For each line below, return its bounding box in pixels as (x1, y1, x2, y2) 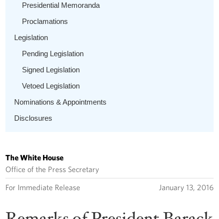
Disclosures (14, 113, 53, 122)
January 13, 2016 (158, 182, 214, 192)
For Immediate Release (5, 182, 81, 192)
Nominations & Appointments (14, 97, 107, 106)
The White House (5, 153, 64, 162)
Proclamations (22, 17, 68, 25)
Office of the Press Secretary (5, 164, 100, 174)
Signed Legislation (22, 65, 80, 74)
